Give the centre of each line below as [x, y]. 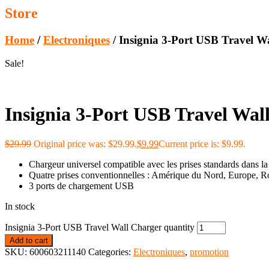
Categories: [111, 252]
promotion [209, 252]
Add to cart [29, 240]
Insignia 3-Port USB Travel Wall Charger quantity [100, 227]
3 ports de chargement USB [81, 186]
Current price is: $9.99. [202, 144]
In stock [20, 206]
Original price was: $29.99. [85, 144]
